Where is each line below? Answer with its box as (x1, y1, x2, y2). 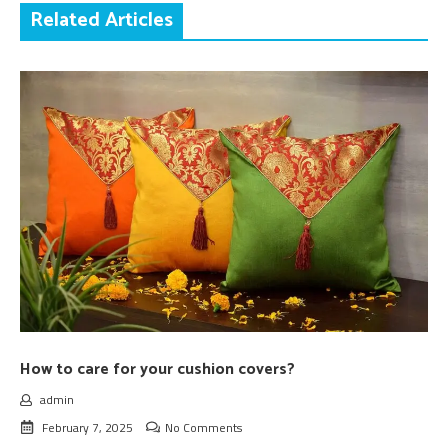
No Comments (165, 418, 242, 438)
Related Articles (30, 3, 173, 37)
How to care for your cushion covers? (20, 356, 295, 384)
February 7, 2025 (42, 418, 133, 438)
